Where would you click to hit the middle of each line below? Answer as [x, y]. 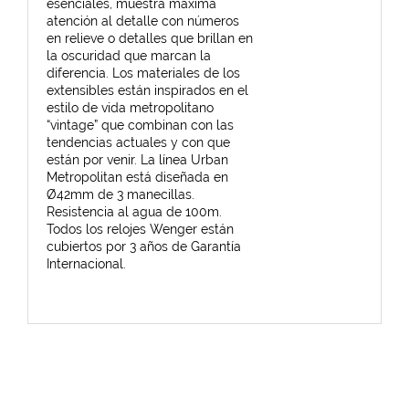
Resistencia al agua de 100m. [134, 212]
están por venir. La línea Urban [137, 160]
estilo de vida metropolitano [130, 108]
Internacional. [86, 264]
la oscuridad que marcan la [129, 56]
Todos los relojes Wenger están [140, 229]
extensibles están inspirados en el [147, 90]
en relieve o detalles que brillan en [150, 38]
